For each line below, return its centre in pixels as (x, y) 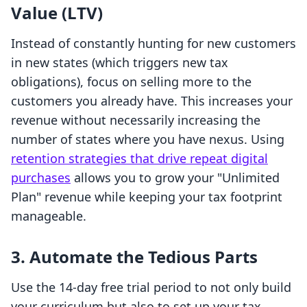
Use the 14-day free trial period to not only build (151, 287)
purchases (41, 178)
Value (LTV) (57, 13)
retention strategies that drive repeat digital (139, 159)
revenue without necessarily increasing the (136, 120)
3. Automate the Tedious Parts (134, 257)
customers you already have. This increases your (152, 101)
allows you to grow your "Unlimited (175, 178)
